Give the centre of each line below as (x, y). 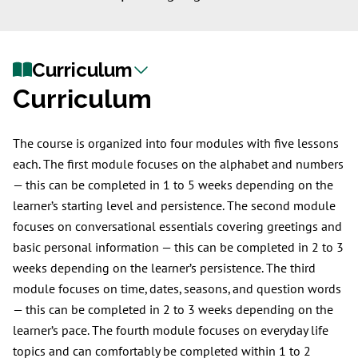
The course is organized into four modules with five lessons (176, 144)
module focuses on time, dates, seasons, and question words (177, 289)
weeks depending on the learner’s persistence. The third (164, 268)
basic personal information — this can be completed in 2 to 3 (178, 248)
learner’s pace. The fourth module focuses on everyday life (171, 331)
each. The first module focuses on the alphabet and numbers (178, 165)
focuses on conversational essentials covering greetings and (177, 227)
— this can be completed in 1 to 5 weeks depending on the (173, 185)
